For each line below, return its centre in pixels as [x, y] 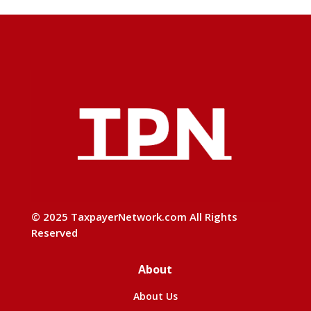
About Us [155, 296]
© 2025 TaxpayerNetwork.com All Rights [134, 216]
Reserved [54, 232]
